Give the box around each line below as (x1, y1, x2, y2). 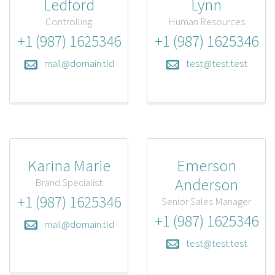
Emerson (176, 155, 236, 176)
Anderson (174, 174, 238, 195)
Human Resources (168, 14, 245, 28)
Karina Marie (27, 155, 110, 176)
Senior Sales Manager (161, 194, 251, 208)
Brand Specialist (35, 175, 103, 189)
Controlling (45, 14, 92, 28)
